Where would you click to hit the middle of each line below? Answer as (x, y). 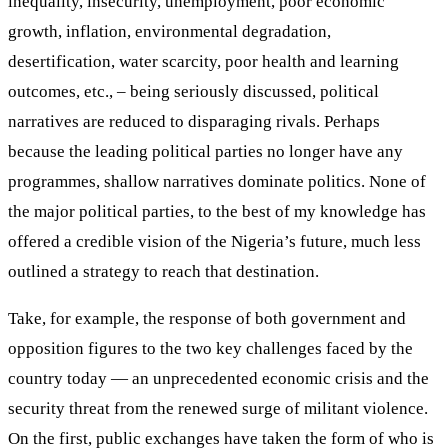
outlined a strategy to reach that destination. (163, 271)
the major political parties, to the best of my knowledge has (217, 211)
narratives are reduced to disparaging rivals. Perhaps (194, 121)
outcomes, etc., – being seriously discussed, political (193, 91)
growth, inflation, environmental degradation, (169, 31)
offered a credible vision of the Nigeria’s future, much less (214, 241)
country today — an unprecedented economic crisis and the (218, 378)
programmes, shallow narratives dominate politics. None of (217, 181)
